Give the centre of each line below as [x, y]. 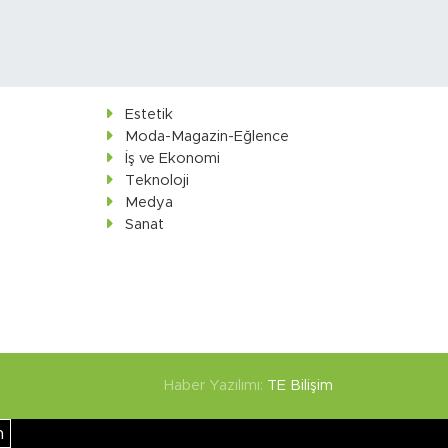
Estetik [148, 114]
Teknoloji [156, 180]
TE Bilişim [300, 385]
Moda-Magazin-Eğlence [206, 136]
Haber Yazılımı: [216, 385]
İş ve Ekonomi [172, 158]
